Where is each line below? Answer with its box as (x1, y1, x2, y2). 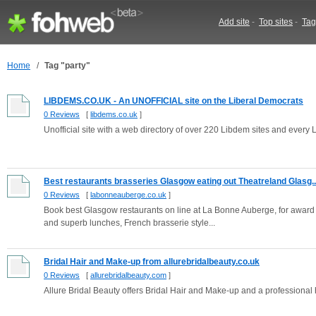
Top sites (259, 17, 293, 27)
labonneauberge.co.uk (90, 190, 166, 199)
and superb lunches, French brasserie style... (44, 218, 215, 228)
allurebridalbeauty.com (90, 271, 166, 279)
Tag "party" (44, 61, 90, 71)
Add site (219, 17, 250, 27)
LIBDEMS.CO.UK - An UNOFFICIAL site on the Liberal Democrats (44, 96, 303, 106)
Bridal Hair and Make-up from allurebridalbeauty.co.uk (44, 257, 260, 267)
